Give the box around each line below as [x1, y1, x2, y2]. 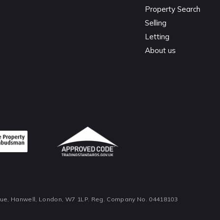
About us [145, 46, 176, 55]
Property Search [145, 4, 201, 14]
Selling [145, 18, 167, 27]
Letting [145, 32, 170, 41]
